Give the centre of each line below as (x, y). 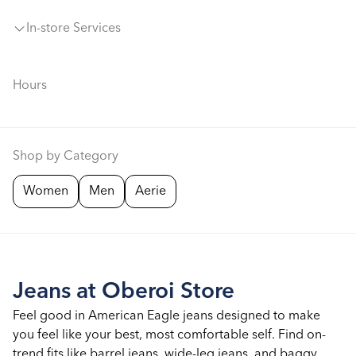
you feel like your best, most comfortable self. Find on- (169, 335)
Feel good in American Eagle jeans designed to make (166, 316)
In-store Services (74, 29)
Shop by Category (66, 157)
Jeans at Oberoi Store (124, 292)
